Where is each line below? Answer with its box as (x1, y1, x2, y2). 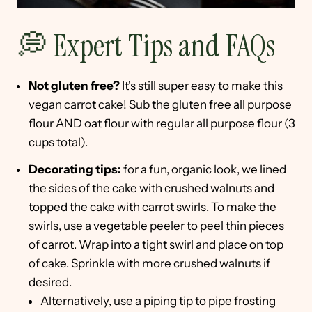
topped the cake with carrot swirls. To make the (29, 200, 276, 214)
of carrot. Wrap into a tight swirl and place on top (29, 237, 283, 252)
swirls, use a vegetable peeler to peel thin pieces (29, 219, 284, 233)
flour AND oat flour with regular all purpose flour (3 (29, 116, 295, 131)
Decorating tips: (29, 162, 123, 177)
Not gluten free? (29, 79, 122, 93)
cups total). (29, 135, 88, 150)
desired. (29, 275, 72, 290)
